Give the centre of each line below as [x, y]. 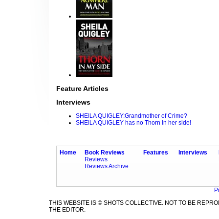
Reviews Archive [107, 166]
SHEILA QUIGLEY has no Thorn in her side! [133, 123]
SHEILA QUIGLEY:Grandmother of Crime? [131, 116]
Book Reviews [105, 153]
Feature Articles [82, 89]
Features [156, 153]
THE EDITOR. [67, 210]
